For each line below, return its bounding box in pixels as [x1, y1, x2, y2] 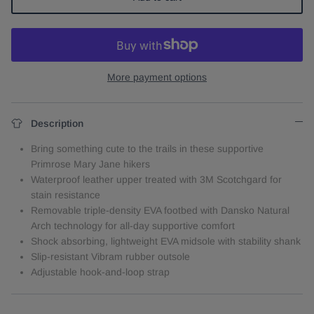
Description [31, 118, 83, 130]
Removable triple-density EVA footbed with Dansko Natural [31, 205, 289, 217]
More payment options [107, 71, 207, 83]
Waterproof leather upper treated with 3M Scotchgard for [31, 174, 282, 186]
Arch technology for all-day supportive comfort [31, 220, 235, 232]
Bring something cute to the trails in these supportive [31, 143, 264, 155]
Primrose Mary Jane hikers [31, 158, 150, 170]
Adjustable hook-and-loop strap [31, 266, 170, 278]
